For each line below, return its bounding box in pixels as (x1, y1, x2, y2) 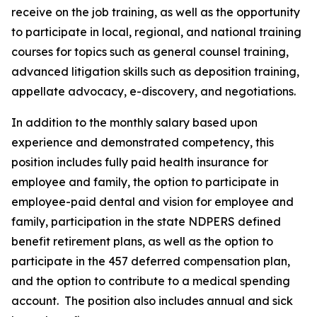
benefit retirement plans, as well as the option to (11, 234, 273, 248)
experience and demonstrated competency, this (11, 135, 274, 149)
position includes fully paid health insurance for (11, 155, 268, 169)
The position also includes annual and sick (64, 294, 293, 308)
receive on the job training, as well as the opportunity (11, 5, 300, 19)
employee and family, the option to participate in (11, 175, 279, 189)
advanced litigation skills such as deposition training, (11, 64, 299, 79)
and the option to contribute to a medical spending (11, 274, 290, 288)
